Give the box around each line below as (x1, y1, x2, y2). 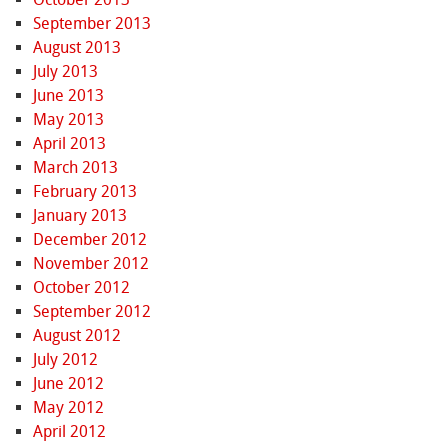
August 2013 (32, 38, 121, 58)
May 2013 (32, 110, 104, 130)
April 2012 (32, 422, 106, 442)
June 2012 (32, 374, 104, 394)
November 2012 (32, 254, 149, 274)
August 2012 (32, 326, 121, 346)
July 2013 (32, 62, 98, 82)
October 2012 (32, 278, 130, 298)
